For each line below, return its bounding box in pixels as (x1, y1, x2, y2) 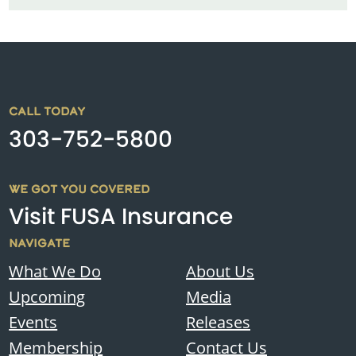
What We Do (9, 261, 102, 282)
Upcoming (9, 286, 86, 308)
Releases (186, 311, 250, 333)
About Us (186, 261, 254, 282)
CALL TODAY (9, 103, 86, 120)
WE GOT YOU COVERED (9, 180, 150, 197)
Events (9, 311, 58, 333)
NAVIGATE (9, 235, 71, 251)
